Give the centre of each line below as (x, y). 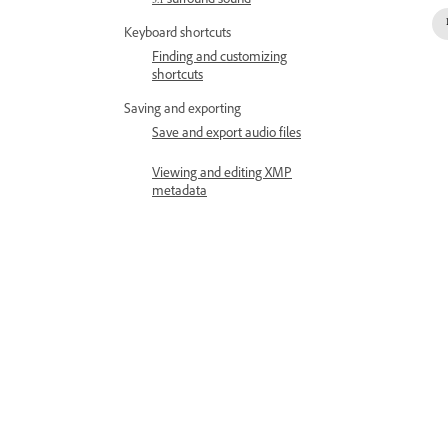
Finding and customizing (219, 59)
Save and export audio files (226, 135)
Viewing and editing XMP (222, 175)
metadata (179, 193)
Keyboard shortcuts (177, 35)
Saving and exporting (182, 111)
